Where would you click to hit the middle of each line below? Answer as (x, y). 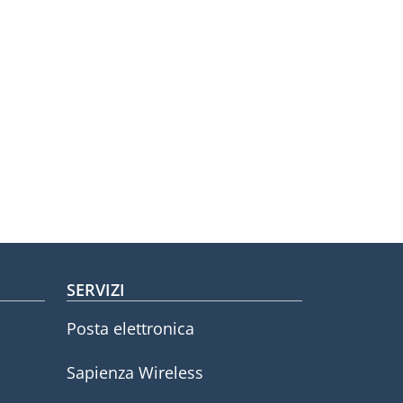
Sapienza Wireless (134, 372)
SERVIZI (95, 290)
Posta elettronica (130, 329)
